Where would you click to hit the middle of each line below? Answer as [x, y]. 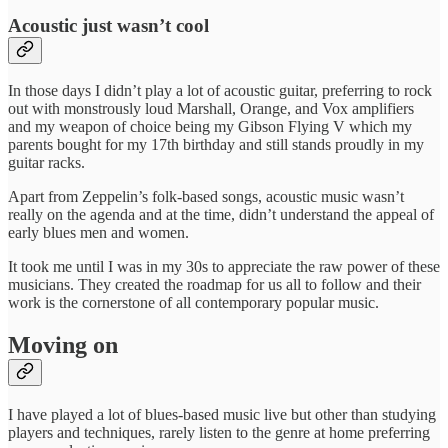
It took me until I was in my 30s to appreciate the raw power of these [224, 267]
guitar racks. [46, 163]
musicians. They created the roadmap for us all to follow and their [214, 285]
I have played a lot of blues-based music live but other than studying [222, 415]
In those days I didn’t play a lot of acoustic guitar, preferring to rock [220, 91]
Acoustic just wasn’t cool [108, 25]
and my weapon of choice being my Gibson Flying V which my [210, 127]
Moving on [63, 345]
